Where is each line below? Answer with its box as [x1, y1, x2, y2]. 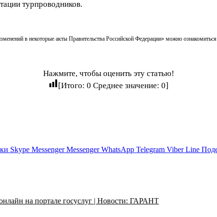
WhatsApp [101, 145, 134, 154]
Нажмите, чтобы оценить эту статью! [43, 68, 174, 78]
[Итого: [58, 80, 87, 90]
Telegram [136, 145, 165, 154]
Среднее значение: [91, 80, 161, 90]
